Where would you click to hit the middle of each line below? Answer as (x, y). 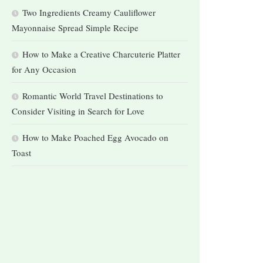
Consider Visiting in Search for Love (78, 111)
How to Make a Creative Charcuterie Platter (101, 54)
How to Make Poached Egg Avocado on (95, 137)
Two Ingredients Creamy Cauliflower (89, 12)
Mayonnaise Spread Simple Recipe (75, 27)
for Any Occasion (44, 69)
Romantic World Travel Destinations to (93, 95)
